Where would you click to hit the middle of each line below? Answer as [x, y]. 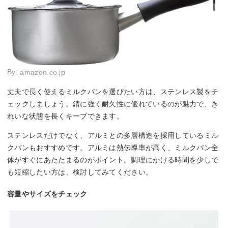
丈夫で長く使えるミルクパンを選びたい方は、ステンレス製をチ [113, 92]
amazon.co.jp [43, 73]
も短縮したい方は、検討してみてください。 [80, 172]
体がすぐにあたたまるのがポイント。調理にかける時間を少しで [113, 160]
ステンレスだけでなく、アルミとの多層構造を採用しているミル [113, 136]
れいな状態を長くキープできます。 [66, 116]
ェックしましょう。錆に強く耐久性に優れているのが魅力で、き [113, 104]
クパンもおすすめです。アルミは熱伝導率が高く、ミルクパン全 [113, 148]
